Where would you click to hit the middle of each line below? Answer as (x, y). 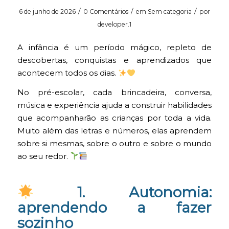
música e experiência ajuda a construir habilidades (114, 105)
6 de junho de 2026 (47, 12)
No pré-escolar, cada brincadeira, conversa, (114, 92)
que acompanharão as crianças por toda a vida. (114, 118)
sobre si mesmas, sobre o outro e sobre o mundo (114, 143)
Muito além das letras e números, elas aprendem (114, 131)
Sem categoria (169, 12)
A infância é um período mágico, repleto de (114, 48)
